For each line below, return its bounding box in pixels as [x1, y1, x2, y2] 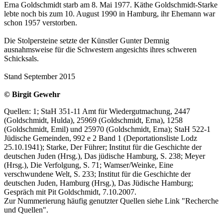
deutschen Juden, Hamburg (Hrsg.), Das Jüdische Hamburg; [4, 179, 193, 188]
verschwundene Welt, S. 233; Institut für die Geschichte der [4, 170, 191, 179]
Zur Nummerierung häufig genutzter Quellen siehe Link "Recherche [4, 197, 219, 206]
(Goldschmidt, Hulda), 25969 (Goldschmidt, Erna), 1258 [4, 116, 183, 125]
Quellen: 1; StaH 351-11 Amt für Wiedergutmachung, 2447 [4, 107, 190, 116]
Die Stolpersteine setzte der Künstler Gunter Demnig [4, 36, 169, 45]
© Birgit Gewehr [4, 90, 60, 99]
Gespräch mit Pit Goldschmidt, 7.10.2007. [4, 188, 136, 197]
